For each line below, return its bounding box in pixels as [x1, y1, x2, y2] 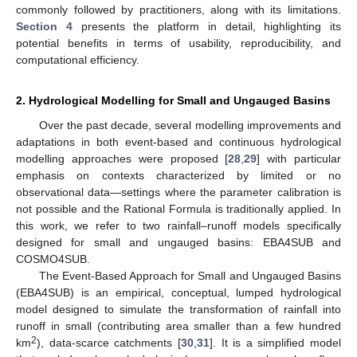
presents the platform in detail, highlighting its [72, 19, 341, 33]
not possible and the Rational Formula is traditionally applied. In [16, 202, 341, 215]
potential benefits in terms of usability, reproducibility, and [16, 36, 341, 49]
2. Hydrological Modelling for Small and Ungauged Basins [16, 93, 331, 107]
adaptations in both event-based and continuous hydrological [16, 135, 341, 148]
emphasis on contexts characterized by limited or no [16, 168, 341, 182]
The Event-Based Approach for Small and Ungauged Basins [38, 269, 341, 282]
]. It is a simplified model [209, 335, 341, 349]
